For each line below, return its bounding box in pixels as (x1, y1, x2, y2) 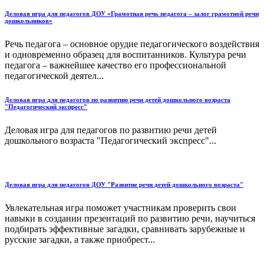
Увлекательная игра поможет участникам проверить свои (5, 202, 236, 213)
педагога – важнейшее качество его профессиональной (5, 60, 226, 70)
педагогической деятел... (5, 70, 104, 81)
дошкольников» (5, 16, 52, 24)
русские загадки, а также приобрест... (5, 234, 155, 245)
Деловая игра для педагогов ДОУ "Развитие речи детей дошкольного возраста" (5, 180, 243, 188)
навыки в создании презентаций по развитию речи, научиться (5, 213, 255, 223)
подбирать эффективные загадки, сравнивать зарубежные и (5, 223, 245, 234)
